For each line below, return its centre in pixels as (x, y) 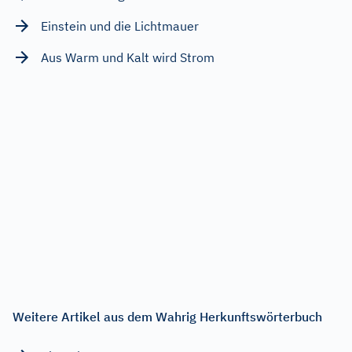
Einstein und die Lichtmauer (120, 26)
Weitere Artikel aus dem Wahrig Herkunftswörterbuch (167, 316)
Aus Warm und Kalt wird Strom (128, 57)
